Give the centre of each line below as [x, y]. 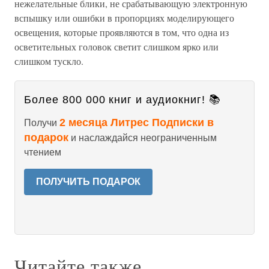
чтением [43, 153]
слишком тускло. [49, 61]
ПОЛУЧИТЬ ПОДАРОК [88, 182]
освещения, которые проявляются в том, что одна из [122, 32]
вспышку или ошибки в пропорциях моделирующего [124, 18]
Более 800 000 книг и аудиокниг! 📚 [122, 100]
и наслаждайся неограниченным [143, 138]
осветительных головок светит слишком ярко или [116, 47]
